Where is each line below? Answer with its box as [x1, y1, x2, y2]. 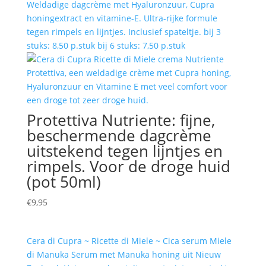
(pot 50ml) [26, 171, 101, 193]
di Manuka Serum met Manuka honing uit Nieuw [26, 248, 221, 260]
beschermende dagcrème [26, 125, 211, 147]
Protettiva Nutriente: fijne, [26, 109, 215, 131]
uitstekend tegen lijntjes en [26, 140, 223, 162]
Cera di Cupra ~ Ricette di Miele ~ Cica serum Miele [26, 235, 232, 246]
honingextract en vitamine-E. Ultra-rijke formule [26, 12, 217, 24]
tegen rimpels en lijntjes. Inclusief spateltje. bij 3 [26, 26, 221, 38]
